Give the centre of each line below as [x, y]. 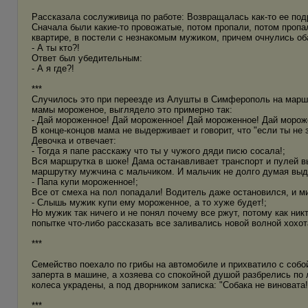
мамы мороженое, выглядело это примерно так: [132, 110]
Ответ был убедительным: [87, 58]
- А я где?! [53, 68]
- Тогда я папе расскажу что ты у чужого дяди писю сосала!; [158, 151]
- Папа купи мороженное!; [85, 182]
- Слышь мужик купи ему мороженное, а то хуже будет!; [149, 202]
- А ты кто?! [56, 48]
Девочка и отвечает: [74, 141]
